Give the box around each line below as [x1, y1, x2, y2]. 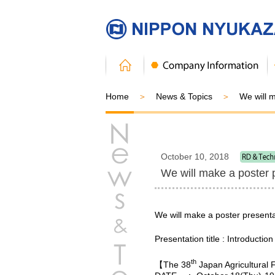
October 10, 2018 [161, 152, 229, 161]
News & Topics [156, 91, 212, 101]
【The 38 [155, 259, 191, 269]
